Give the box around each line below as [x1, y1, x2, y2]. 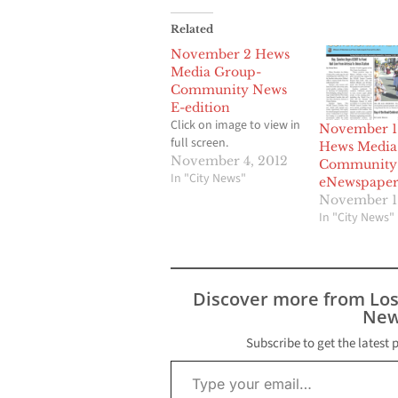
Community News [171, 82, 287, 99]
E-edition [171, 99, 230, 116]
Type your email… [170, 351, 212, 370]
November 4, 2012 [171, 153, 288, 170]
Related [171, 22, 213, 36]
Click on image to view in [171, 116, 300, 135]
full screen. [171, 134, 228, 153]
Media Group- [171, 64, 261, 81]
